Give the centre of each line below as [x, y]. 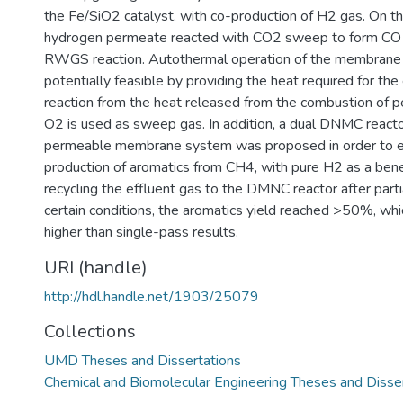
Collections [90, 331]
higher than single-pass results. [141, 232]
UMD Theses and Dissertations [143, 361]
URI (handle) [96, 268]
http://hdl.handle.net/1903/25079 [152, 297]
